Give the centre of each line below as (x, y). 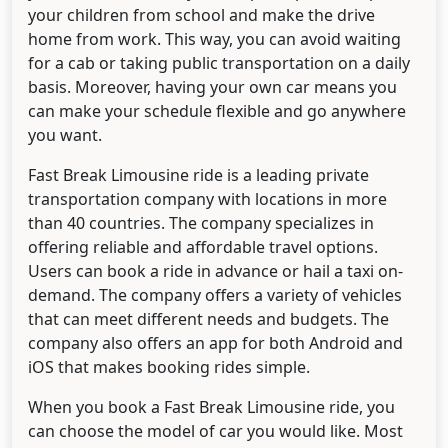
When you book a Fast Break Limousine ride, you (211, 407)
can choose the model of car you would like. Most (215, 431)
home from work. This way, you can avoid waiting (214, 39)
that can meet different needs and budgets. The (208, 319)
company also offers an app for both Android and (215, 343)
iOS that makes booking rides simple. (169, 367)
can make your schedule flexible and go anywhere (217, 111)
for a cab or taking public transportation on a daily (219, 63)
